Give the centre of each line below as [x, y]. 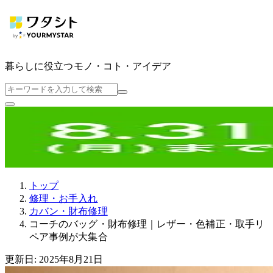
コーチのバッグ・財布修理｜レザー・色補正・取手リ [147, 224]
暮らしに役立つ [39, 66]
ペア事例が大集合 [69, 236]
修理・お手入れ [64, 198]
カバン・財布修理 [69, 211]
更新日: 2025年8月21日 [54, 259]
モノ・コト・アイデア [122, 66]
